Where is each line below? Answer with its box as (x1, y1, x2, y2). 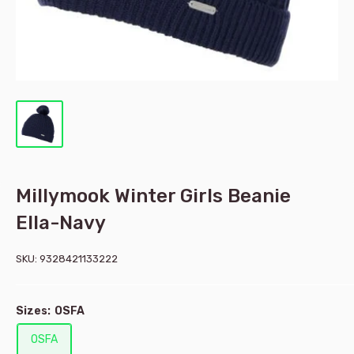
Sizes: (16, 303, 53, 318)
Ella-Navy (16, 211, 106, 234)
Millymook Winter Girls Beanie (16, 184, 291, 207)
